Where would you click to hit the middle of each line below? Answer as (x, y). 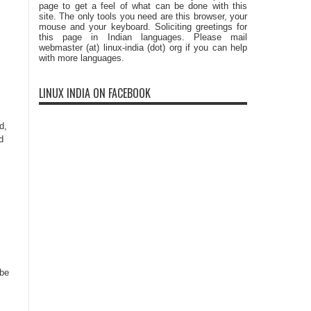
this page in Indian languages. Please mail (143, 37)
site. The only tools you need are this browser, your (143, 16)
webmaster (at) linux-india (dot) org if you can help (143, 48)
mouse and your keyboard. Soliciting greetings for (143, 27)
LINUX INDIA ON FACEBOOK (95, 93)
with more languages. (82, 58)
